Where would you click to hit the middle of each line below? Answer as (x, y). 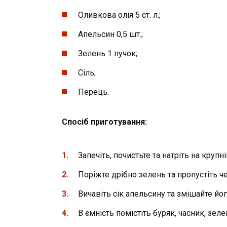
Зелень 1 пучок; (108, 54)
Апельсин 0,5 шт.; (110, 34)
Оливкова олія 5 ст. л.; (119, 15)
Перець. (93, 92)
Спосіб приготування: (104, 122)
